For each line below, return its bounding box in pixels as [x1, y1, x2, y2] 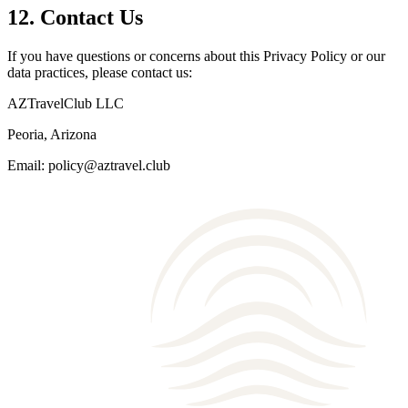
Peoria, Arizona [7, 126, 97, 142]
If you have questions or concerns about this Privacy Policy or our [7, 47, 385, 64]
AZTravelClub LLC [7, 95, 124, 111]
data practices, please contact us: [7, 64, 192, 80]
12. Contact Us [7, 5, 143, 29]
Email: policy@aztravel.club [7, 157, 170, 173]
